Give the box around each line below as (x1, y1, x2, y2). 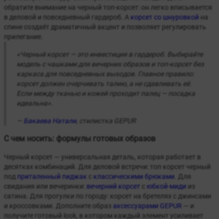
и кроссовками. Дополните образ (4, 202, 113, 210)
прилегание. (4, 33, 43, 41)
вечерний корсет (87, 182, 140, 191)
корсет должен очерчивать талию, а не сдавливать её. (17, 80, 192, 88)
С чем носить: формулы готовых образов (4, 134, 155, 144)
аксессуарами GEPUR (113, 202, 182, 210)
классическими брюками (93, 173, 175, 181)
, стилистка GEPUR (76, 117, 136, 125)
